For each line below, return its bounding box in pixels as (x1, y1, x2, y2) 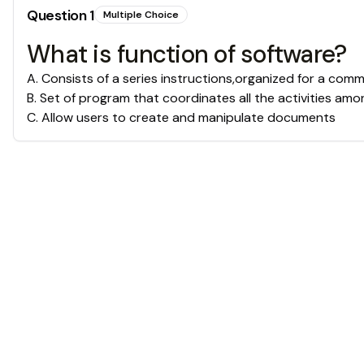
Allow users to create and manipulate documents (41, 109, 336, 126)
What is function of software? (27, 38, 347, 70)
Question (27, 6, 89, 25)
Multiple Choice (102, 8, 179, 21)
